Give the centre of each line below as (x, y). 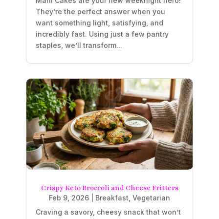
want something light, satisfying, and (99, 23)
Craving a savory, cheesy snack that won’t (108, 212)
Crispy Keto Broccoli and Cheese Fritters (109, 188)
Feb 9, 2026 (69, 197)
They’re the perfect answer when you (100, 12)
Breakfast (112, 197)
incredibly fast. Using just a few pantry (102, 34)
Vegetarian (151, 197)
